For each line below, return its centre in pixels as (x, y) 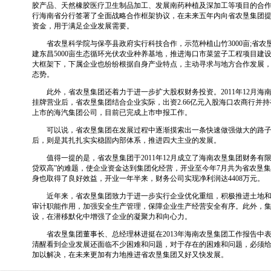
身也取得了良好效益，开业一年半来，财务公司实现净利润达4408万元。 (148, 178)
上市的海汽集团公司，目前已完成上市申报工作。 (112, 112)
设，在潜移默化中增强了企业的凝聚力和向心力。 (112, 216)
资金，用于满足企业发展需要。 (83, 26)
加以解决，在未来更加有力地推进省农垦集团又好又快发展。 (130, 254)
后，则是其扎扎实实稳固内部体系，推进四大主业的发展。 (126, 140)
